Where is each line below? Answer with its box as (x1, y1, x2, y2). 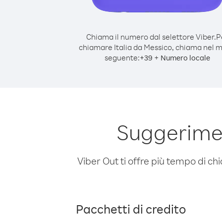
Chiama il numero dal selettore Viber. (86, 32, 216, 42)
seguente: (104, 53, 140, 62)
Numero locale (160, 53, 210, 62)
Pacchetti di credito (76, 201, 186, 217)
